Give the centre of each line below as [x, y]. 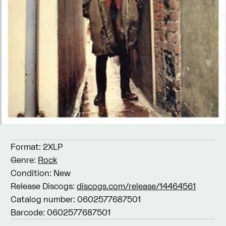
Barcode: [28, 212]
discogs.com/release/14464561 [136, 186]
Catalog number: [43, 199]
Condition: [31, 173]
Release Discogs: [43, 186]
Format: [26, 147]
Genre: [23, 160]
